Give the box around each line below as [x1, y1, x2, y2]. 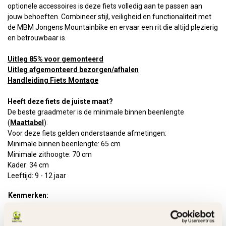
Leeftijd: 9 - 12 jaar [8, 172, 66, 180]
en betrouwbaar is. [8, 34, 67, 42]
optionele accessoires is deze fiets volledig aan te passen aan [8, 2, 202, 10]
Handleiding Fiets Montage [8, 76, 98, 84]
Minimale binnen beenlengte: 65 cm [8, 140, 121, 148]
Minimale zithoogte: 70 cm [8, 150, 92, 158]
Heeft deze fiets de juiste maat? [8, 97, 113, 105]
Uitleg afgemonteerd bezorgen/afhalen [8, 66, 139, 74]
